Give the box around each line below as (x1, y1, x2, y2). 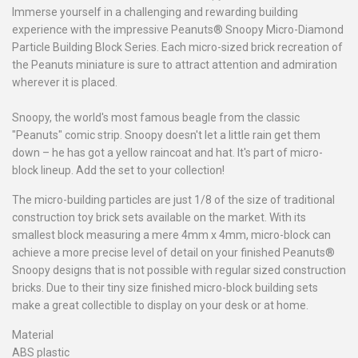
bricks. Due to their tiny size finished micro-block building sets (12, 281, 318, 295)
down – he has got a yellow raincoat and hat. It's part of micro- (12, 146, 323, 160)
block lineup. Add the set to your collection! (12, 164, 225, 177)
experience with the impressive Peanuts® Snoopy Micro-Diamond (12, 23, 344, 37)
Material (12, 328, 54, 342)
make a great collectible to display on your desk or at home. (12, 299, 308, 312)
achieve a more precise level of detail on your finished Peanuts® (12, 246, 335, 260)
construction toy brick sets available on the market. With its (12, 211, 306, 225)
